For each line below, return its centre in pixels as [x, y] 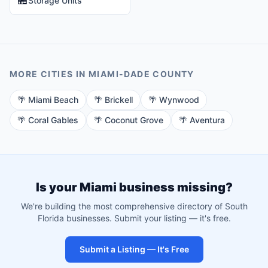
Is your [57, 187]
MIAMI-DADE [120, 74]
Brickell [119, 100]
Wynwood [179, 100]
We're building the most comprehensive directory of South [134, 206]
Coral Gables [53, 120]
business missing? [174, 187]
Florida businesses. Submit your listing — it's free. [134, 218]
